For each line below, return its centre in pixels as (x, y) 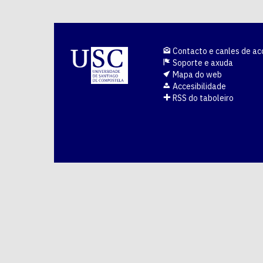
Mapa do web (196, 75)
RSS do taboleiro (202, 98)
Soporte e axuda (202, 63)
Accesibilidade (198, 87)
